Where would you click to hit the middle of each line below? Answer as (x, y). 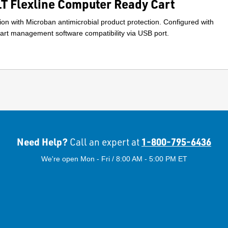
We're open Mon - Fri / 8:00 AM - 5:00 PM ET (114, 159)
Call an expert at (105, 142)
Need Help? (43, 142)
